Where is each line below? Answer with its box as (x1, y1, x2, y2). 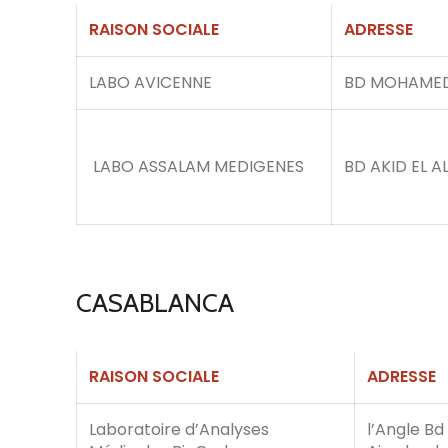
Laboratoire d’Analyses (89, 418, 269, 441)
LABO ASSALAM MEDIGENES (89, 155, 304, 178)
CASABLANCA (76, 287, 234, 319)
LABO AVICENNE (89, 71, 212, 94)
